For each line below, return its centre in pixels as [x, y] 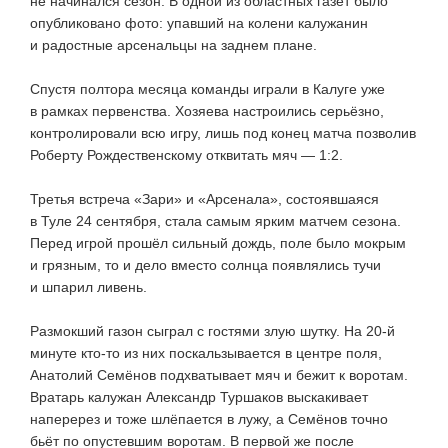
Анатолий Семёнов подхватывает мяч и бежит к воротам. [219, 374]
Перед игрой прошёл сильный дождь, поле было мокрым [218, 242]
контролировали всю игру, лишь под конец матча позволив [223, 132]
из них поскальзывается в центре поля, [251, 352]
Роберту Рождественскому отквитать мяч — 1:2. [186, 154]
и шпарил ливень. [88, 286]
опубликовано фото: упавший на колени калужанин [199, 22]
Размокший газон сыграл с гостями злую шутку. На [198, 330]
